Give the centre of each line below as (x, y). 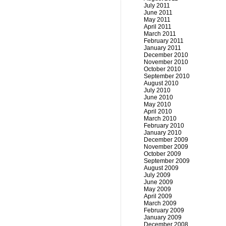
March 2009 (160, 203)
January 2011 (162, 48)
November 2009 (166, 147)
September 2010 (167, 76)
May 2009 (157, 189)
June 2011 (158, 13)
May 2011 (157, 20)
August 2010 (161, 83)
